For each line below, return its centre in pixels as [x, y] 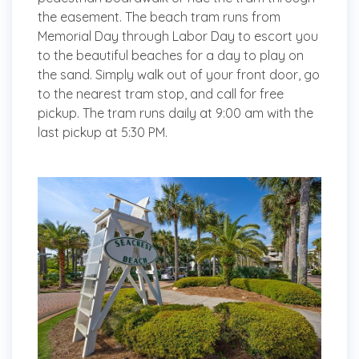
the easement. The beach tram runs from [159, 17]
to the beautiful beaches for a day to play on [171, 56]
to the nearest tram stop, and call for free [161, 94]
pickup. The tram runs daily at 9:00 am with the [175, 113]
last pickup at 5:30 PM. [103, 133]
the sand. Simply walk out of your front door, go [179, 75]
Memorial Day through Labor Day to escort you [178, 36]
